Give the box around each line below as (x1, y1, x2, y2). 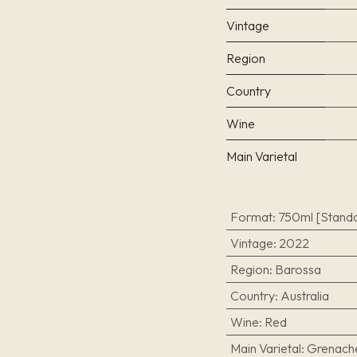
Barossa (274, 261, 321, 277)
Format (229, 209, 273, 225)
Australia (280, 288, 329, 304)
